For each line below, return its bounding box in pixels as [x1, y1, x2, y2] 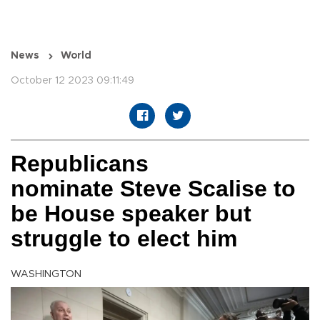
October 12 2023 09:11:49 [11, 76, 134, 86]
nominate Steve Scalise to [11, 176, 296, 202]
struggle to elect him [11, 226, 237, 252]
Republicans [11, 151, 149, 177]
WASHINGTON [11, 269, 81, 280]
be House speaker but [11, 201, 251, 227]
